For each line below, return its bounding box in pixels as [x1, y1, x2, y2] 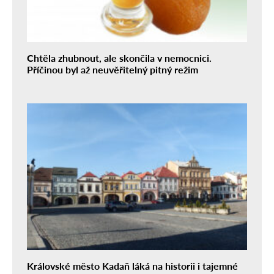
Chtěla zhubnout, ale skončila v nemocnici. [27, 51, 212, 64]
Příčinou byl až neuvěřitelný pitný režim [27, 63, 198, 75]
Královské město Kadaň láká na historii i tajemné [27, 259, 238, 272]
